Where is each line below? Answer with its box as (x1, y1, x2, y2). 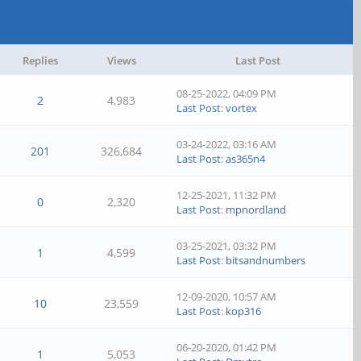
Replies (23, 53, 58, 68)
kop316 (226, 304, 262, 318)
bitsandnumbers (226, 253, 306, 268)
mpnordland (226, 202, 287, 217)
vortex (226, 101, 258, 115)
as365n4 (226, 151, 266, 166)
